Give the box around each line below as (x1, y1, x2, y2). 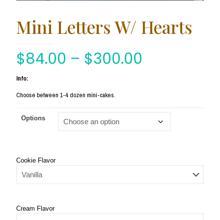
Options (21, 114, 45, 122)
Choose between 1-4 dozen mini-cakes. (16, 90, 115, 99)
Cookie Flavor (16, 157, 55, 164)
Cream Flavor (16, 205, 55, 212)
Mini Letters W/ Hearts (16, 15, 192, 38)
